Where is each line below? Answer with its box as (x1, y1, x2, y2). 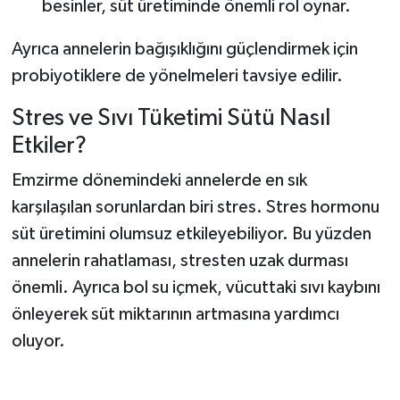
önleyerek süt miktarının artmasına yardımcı (11, 305, 339, 324)
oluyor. (11, 332, 65, 351)
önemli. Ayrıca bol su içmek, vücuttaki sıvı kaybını (11, 279, 380, 297)
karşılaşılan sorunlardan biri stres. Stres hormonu (11, 198, 379, 217)
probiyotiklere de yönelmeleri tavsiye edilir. (11, 66, 343, 85)
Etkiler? (11, 133, 87, 158)
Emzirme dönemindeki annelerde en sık (11, 171, 307, 190)
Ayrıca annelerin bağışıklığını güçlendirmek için (11, 39, 358, 58)
